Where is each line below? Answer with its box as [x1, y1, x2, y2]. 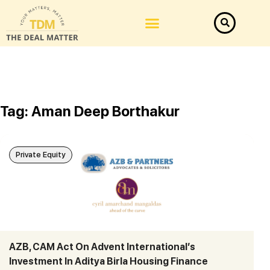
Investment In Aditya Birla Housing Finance [9, 256, 208, 268]
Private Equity [16, 150, 66, 160]
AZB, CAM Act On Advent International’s [9, 241, 195, 253]
